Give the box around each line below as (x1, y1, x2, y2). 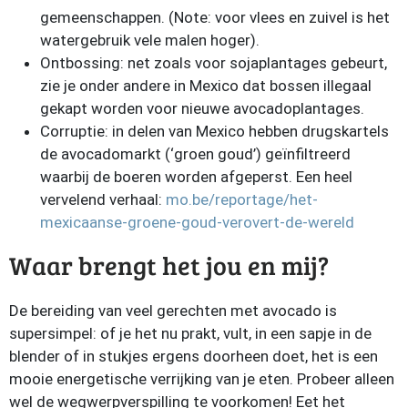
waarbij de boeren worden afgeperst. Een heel (40, 168, 352, 186)
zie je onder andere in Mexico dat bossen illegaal (40, 76, 372, 95)
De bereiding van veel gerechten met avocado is (9, 301, 337, 320)
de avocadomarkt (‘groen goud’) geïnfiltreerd (40, 145, 351, 163)
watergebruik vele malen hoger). (40, 31, 260, 49)
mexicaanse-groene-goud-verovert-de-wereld (40, 213, 354, 231)
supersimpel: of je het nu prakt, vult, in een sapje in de (9, 324, 372, 342)
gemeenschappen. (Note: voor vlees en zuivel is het (40, 8, 390, 26)
